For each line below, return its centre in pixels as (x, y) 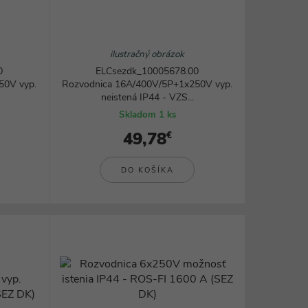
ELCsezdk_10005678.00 (147, 71)
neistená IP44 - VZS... (147, 97)
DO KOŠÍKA (147, 170)
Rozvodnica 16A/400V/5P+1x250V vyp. (147, 84)
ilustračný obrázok (147, 54)
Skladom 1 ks (147, 115)
